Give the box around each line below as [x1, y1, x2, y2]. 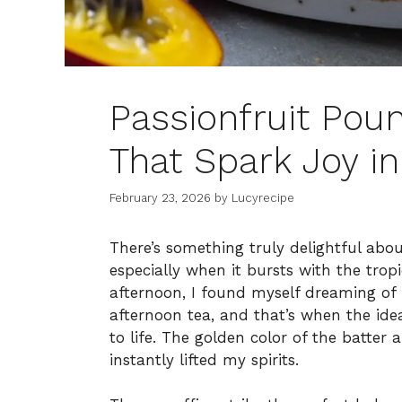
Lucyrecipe [232, 190, 294, 205]
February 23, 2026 [109, 190, 211, 205]
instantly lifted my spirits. [109, 350, 299, 369]
